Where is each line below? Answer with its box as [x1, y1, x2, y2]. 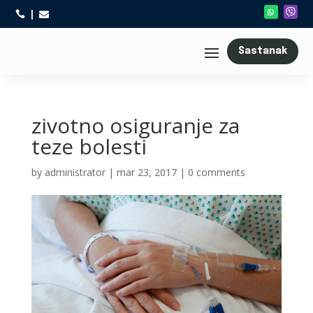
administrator [44, 166, 105, 179]
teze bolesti [31, 132, 147, 161]
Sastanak [238, 46, 287, 56]
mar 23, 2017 [116, 166, 177, 179]
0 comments [187, 166, 245, 179]
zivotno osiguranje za [31, 111, 240, 140]
